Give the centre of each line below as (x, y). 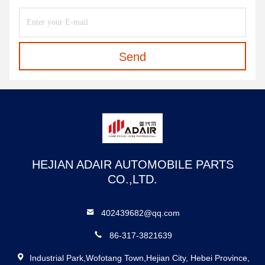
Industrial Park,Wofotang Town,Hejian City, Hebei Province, (139, 258)
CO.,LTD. (132, 179)
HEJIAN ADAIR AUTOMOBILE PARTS (132, 164)
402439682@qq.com (141, 213)
